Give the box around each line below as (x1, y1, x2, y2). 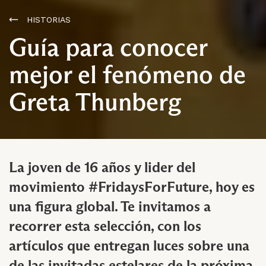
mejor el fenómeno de (9, 58, 246, 90)
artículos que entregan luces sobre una (9, 236, 249, 254)
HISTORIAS (27, 14, 71, 24)
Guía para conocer (9, 31, 207, 62)
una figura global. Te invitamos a (9, 197, 211, 215)
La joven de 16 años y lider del (9, 158, 195, 176)
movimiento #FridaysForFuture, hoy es (9, 178, 255, 195)
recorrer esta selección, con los (9, 217, 201, 235)
